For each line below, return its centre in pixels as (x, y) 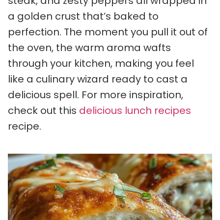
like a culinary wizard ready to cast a (98, 79)
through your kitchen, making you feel (101, 63)
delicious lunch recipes (135, 110)
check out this (43, 110)
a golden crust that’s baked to (83, 16)
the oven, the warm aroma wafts (89, 48)
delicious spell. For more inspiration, (96, 95)
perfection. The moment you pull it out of (108, 32)
